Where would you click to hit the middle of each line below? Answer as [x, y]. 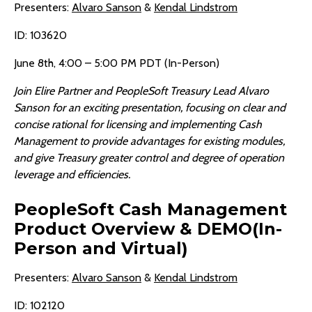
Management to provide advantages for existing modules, [149, 141]
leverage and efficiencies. [72, 175]
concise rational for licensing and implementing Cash [138, 125]
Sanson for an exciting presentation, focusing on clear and [150, 108]
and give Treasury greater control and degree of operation [149, 158]
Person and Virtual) [101, 249]
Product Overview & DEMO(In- [148, 229]
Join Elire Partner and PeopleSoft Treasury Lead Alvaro [141, 91]
